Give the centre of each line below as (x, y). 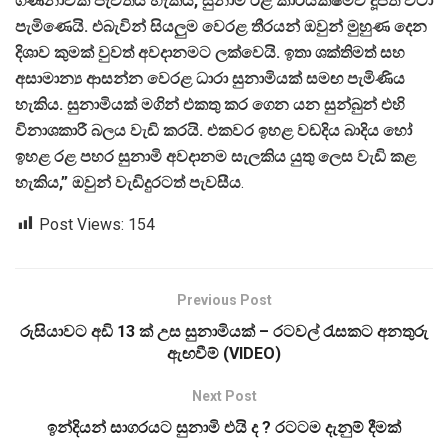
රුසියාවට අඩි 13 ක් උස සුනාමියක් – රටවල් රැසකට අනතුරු (224, 331)
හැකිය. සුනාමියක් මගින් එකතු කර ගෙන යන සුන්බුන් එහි (210, 104)
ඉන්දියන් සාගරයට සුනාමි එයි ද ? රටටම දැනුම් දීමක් (224, 427)
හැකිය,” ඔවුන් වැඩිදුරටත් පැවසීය (128, 182)
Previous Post (224, 299)
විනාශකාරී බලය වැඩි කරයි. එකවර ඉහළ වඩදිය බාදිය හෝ (213, 130)
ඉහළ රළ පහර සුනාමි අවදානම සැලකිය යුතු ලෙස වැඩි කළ (215, 156)
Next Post (224, 395)
